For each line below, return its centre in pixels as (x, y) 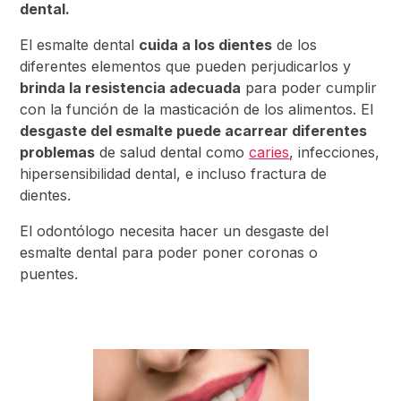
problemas (58, 152)
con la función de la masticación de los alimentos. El (197, 109)
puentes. (51, 274)
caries (269, 152)
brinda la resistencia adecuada (131, 88)
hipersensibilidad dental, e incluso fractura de (174, 174)
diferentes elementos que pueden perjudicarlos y (186, 66)
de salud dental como (172, 152)
